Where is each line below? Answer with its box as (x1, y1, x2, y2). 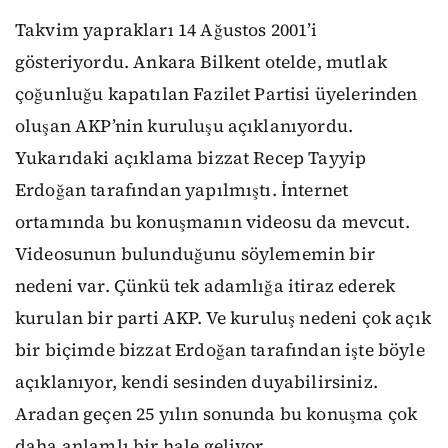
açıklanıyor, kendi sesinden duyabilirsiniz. (15, 369, 378, 394)
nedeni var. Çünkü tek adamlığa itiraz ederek (15, 273, 396, 298)
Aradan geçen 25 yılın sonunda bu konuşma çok (15, 401, 418, 426)
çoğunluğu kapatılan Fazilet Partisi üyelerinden (15, 81, 418, 106)
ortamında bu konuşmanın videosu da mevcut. (15, 209, 410, 234)
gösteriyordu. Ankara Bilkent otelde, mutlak (15, 49, 387, 74)
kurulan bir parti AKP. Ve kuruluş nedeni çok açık (15, 305, 431, 330)
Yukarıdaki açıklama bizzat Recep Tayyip (15, 145, 367, 170)
